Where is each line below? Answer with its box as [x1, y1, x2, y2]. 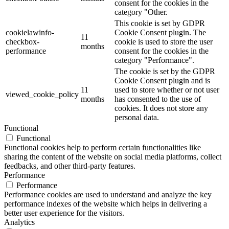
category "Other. [114, 8, 168, 16]
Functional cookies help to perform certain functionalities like [4, 143, 201, 152]
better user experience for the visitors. [4, 209, 124, 217]
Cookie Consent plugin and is [114, 76, 210, 85]
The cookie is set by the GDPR [114, 67, 215, 76]
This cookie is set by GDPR [114, 19, 205, 28]
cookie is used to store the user [114, 37, 213, 46]
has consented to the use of [114, 95, 201, 103]
